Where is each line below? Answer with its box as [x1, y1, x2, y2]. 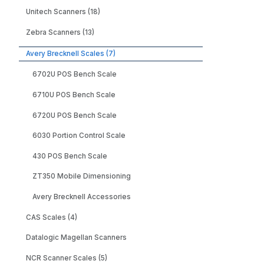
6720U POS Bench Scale [32, 111, 117, 120]
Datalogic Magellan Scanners [25, 233, 127, 242]
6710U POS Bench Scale [32, 90, 116, 99]
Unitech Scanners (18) [25, 8, 100, 16]
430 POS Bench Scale [32, 151, 108, 160]
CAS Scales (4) [25, 213, 77, 222]
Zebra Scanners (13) [25, 28, 94, 37]
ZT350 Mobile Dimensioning [32, 172, 131, 181]
